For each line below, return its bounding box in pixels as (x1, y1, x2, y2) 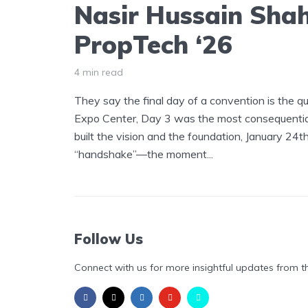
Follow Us (74, 230, 143, 247)
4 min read (74, 65, 123, 78)
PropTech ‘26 (74, 28, 232, 60)
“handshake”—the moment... (74, 146, 213, 161)
